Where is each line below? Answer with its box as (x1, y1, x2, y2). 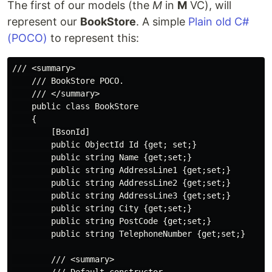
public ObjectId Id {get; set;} (12, 140, 197, 150)
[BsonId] (12, 127, 90, 137)
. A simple (136, 15, 188, 29)
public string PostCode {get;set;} (12, 216, 211, 226)
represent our (7, 15, 80, 29)
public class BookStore (12, 101, 138, 112)
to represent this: (47, 32, 139, 45)
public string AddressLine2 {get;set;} (12, 178, 231, 188)
